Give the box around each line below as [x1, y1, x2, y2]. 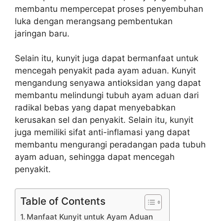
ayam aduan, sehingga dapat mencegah [15, 152, 175, 162]
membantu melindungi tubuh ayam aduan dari [15, 90, 199, 100]
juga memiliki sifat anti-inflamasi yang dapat [15, 127, 190, 137]
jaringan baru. [15, 28, 70, 38]
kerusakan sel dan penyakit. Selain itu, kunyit [15, 115, 193, 125]
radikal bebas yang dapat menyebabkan [15, 103, 176, 112]
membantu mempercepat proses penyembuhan [15, 3, 203, 14]
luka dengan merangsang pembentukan [15, 16, 173, 26]
